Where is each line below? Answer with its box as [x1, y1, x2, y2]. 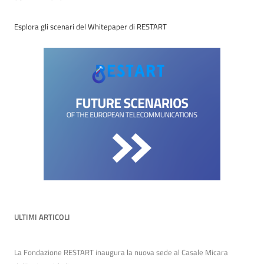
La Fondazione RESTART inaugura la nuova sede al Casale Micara [14, 246, 228, 258]
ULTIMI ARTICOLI [14, 210, 70, 223]
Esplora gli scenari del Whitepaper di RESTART [14, 20, 167, 32]
